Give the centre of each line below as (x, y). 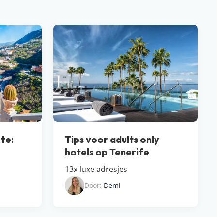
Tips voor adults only (112, 139)
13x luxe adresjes (96, 169)
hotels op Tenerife (107, 152)
